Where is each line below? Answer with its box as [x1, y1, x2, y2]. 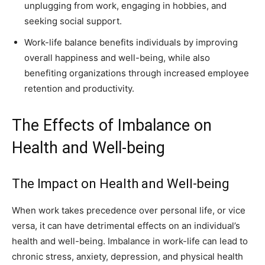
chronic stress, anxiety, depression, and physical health [12, 251, 243, 262]
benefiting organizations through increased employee [24, 67, 249, 79]
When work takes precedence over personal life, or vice [12, 205, 245, 216]
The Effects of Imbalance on [12, 116, 212, 135]
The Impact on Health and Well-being [12, 176, 230, 191]
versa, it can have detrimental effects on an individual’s [12, 220, 240, 231]
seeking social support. [24, 15, 122, 27]
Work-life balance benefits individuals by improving [24, 37, 238, 48]
